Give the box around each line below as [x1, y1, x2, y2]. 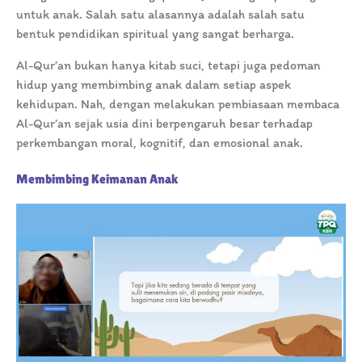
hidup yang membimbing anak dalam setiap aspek [16, 77, 291, 93]
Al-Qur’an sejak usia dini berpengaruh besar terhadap [16, 116, 313, 132]
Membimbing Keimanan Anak [16, 171, 179, 187]
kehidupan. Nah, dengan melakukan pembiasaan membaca [16, 96, 339, 112]
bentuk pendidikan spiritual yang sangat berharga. [16, 26, 297, 42]
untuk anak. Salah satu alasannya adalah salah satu [16, 6, 305, 23]
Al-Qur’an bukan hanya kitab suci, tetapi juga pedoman [16, 57, 321, 74]
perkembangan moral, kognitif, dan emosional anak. [16, 135, 303, 151]
